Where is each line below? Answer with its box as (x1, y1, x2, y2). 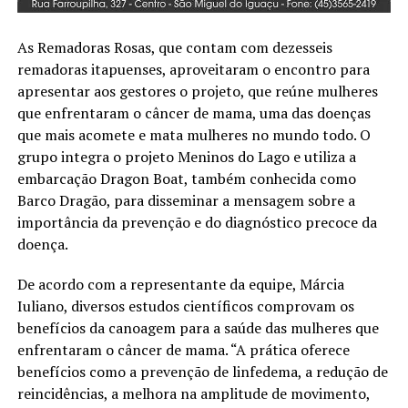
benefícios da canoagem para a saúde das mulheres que (16, 318, 379, 339)
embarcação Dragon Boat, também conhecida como (16, 168, 356, 189)
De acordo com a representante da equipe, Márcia (16, 274, 344, 295)
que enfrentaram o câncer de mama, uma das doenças (16, 103, 371, 124)
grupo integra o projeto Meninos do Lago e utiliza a (16, 147, 356, 168)
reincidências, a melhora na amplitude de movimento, (16, 383, 370, 404)
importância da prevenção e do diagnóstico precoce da (16, 212, 377, 233)
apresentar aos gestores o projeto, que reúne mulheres (16, 81, 378, 102)
